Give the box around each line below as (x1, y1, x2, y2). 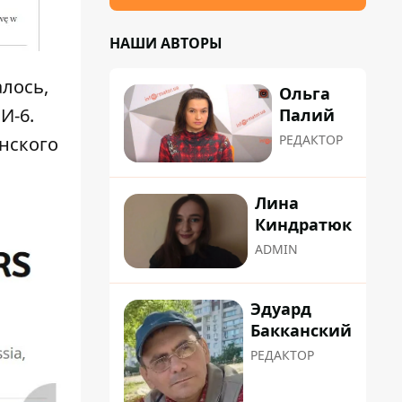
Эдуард (250, 297, 311, 319)
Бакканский (250, 319, 352, 341)
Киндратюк (255, 214, 352, 236)
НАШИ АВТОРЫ (109, 33, 223, 53)
